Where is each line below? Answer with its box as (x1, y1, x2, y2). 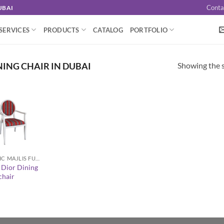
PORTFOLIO (129, 25, 168, 34)
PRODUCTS (43, 25, 79, 34)
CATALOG (93, 25, 123, 34)
